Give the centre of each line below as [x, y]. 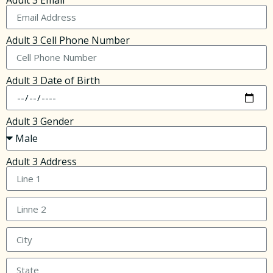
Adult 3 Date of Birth [53, 81]
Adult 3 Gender [40, 122]
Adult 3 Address [41, 162]
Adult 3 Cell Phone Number [68, 41]
